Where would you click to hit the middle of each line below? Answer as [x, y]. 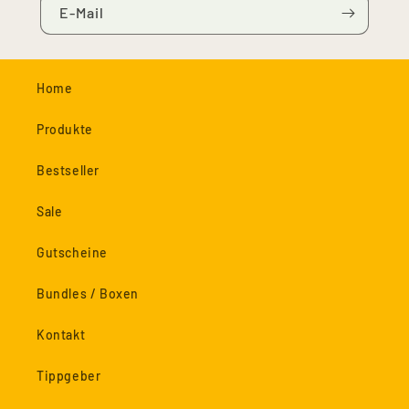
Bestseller [68, 170]
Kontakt [61, 335]
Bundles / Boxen [88, 294]
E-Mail [82, 12]
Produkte [65, 129]
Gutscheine [72, 252]
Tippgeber [69, 376]
